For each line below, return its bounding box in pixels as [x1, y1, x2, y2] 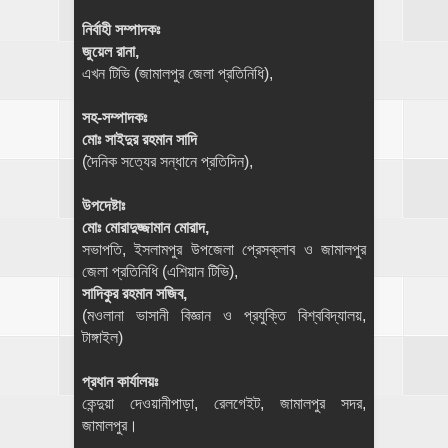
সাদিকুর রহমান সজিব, [82, 285, 187, 303]
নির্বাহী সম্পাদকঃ [82, 21, 164, 39]
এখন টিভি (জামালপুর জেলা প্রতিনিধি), [82, 65, 277, 83]
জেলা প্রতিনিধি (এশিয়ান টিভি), [82, 263, 238, 281]
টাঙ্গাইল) [82, 329, 127, 347]
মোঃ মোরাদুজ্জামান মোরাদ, [82, 219, 213, 237]
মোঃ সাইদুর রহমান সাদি [82, 131, 197, 149]
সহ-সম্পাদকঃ [82, 109, 151, 127]
